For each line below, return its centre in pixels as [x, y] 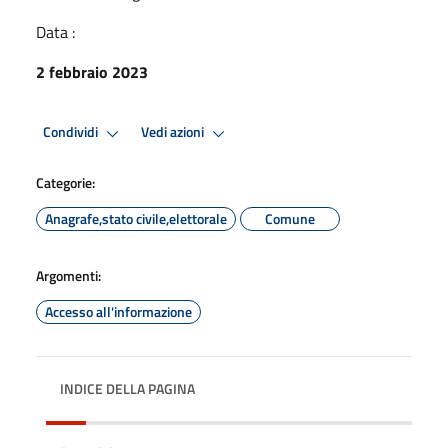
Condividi [72, 132]
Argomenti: [68, 275]
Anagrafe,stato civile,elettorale [136, 218]
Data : [55, 31]
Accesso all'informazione [118, 311]
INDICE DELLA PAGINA [127, 388]
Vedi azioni [174, 132]
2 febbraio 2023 [92, 71]
